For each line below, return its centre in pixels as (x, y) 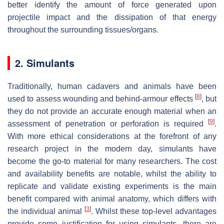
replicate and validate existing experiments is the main (112, 186)
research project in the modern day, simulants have (112, 148)
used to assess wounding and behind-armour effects (101, 98)
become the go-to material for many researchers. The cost (112, 161)
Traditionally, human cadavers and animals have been (112, 86)
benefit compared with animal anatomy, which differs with (112, 198)
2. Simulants (45, 62)
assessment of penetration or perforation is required (108, 123)
